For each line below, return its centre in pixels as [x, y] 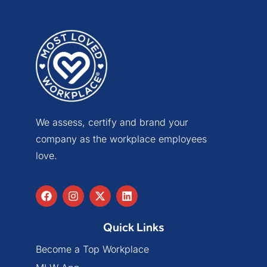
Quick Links [133, 226]
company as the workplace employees [121, 139]
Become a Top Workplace [92, 249]
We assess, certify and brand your [112, 122]
